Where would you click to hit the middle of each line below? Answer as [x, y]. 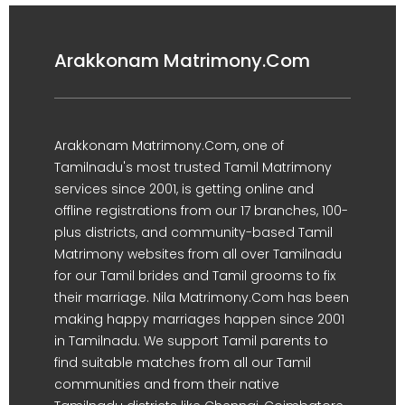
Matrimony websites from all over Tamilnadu [198, 254]
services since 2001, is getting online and [184, 189]
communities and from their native [167, 384]
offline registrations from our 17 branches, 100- [201, 211]
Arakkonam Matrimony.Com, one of [169, 146]
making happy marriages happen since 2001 [199, 319]
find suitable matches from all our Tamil [183, 363]
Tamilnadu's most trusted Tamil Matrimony [193, 167]
